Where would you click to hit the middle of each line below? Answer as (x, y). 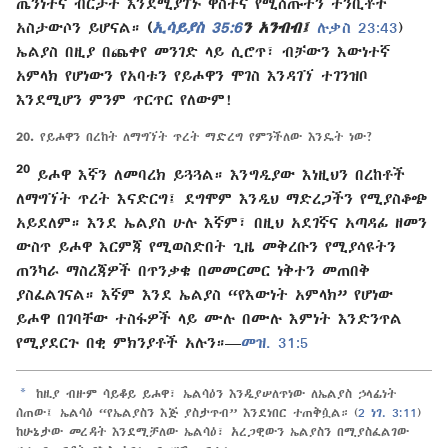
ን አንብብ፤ (276, 26)
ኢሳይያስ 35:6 (197, 26)
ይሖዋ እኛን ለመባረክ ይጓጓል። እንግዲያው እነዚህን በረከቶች (217, 173)
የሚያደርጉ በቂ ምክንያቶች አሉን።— (128, 341)
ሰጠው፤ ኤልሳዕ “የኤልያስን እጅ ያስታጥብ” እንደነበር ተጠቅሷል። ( (187, 413)
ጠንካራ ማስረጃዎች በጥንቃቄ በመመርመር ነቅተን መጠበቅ (193, 269)
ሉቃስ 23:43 (357, 26)
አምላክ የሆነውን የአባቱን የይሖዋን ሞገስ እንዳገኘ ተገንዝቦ (192, 74)
